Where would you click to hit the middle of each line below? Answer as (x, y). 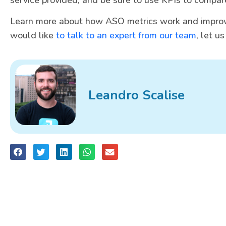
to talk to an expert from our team (126, 35)
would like (33, 35)
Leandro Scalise (136, 95)
